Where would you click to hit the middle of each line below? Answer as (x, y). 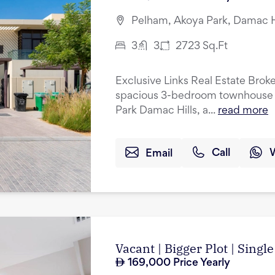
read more (243, 111)
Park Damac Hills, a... (165, 111)
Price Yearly (200, 264)
